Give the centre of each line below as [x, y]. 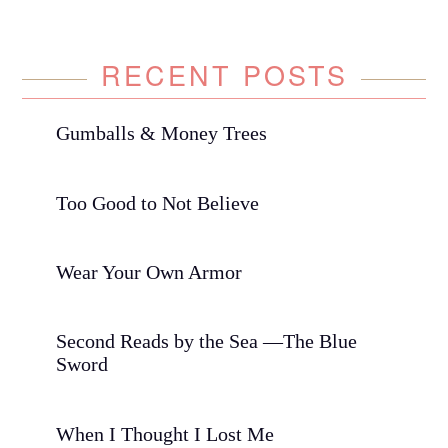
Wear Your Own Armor [148, 272]
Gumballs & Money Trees [161, 133]
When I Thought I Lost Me [164, 433]
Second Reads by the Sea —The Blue [206, 341]
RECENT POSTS [224, 75]
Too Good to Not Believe [157, 202]
